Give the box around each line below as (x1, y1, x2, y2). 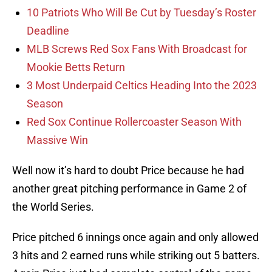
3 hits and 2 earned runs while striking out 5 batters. (12, 249, 260, 262)
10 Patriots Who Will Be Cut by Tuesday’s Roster (27, 6, 256, 19)
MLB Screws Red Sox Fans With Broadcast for (27, 42, 247, 56)
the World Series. (12, 200, 94, 214)
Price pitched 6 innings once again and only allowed (12, 231, 259, 244)
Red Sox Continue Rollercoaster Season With (27, 115, 242, 129)
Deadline (27, 24, 69, 38)
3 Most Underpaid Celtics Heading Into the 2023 (27, 79, 257, 92)
